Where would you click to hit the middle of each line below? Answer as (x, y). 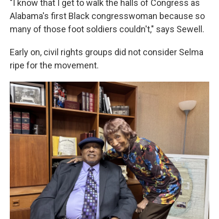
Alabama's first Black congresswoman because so (107, 16)
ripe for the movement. (54, 65)
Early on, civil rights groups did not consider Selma (107, 52)
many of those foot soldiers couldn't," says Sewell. (107, 29)
